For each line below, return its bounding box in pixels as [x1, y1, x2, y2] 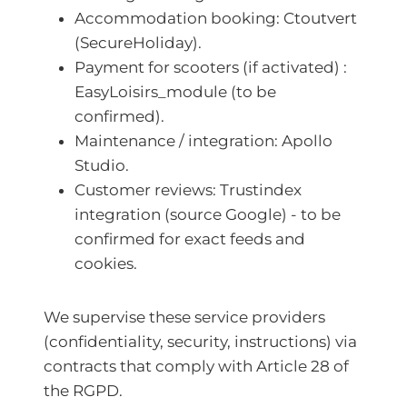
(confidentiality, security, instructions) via [44, 333, 357, 351]
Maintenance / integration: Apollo [74, 132, 333, 150]
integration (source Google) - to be [74, 205, 341, 223]
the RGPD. [44, 382, 126, 400]
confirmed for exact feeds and [74, 230, 305, 248]
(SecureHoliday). [74, 34, 205, 52]
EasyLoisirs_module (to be [74, 83, 276, 101]
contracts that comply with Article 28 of [44, 357, 349, 375]
